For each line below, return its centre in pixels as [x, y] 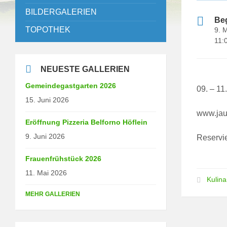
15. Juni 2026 [47, 100]
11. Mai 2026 [46, 173]
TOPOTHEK [48, 29]
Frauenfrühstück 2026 [63, 158]
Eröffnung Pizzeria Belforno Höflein [86, 122]
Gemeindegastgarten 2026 [71, 85]
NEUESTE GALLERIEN [85, 69]
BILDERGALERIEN [61, 12]
